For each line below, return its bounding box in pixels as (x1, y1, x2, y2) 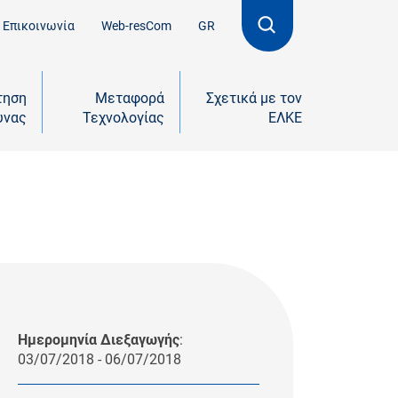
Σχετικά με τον (206, 89, 302, 107)
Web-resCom (101, 19, 171, 33)
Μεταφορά (95, 89, 164, 107)
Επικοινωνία (3, 19, 75, 33)
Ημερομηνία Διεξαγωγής (18, 330, 179, 348)
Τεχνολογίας (83, 108, 164, 126)
